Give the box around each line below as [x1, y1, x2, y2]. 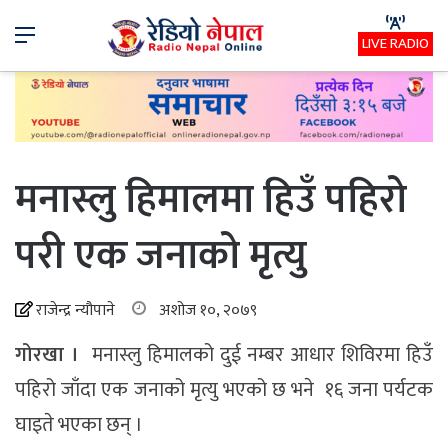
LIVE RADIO [362, 31, 429, 57]
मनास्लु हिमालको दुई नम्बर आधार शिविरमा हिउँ [86, 337, 433, 372]
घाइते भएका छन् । [15, 407, 147, 442]
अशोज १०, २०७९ [159, 296, 257, 324]
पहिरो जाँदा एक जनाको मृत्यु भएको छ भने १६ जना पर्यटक [15, 372, 433, 407]
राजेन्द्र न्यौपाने [36, 296, 115, 324]
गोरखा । [15, 337, 86, 372]
